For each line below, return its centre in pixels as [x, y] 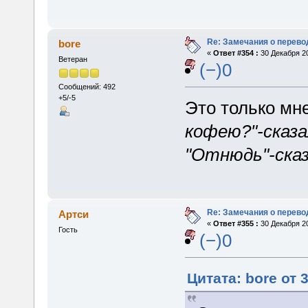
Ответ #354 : [235, 53]
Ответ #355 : [235, 224]
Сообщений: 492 [87, 87]
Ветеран [73, 59]
